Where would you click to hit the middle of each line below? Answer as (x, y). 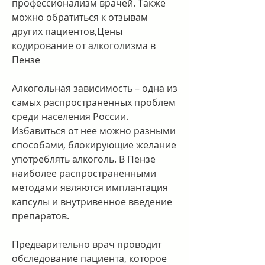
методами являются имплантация (90, 187)
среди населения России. (70, 116)
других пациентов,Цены (67, 31)
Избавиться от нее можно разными (94, 130)
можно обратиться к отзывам (80, 17)
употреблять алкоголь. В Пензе (84, 159)
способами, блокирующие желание (94, 145)
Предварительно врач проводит (87, 244)
